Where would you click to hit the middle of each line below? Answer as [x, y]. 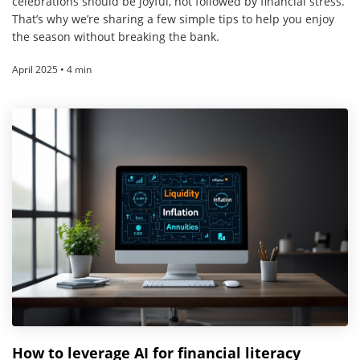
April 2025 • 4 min [52, 69]
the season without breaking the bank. [116, 36]
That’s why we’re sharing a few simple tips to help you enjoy [173, 18]
